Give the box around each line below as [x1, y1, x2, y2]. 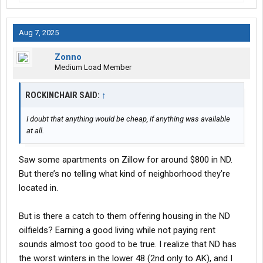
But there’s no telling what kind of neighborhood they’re [19, 168, 230, 180]
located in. [19, 183, 58, 194]
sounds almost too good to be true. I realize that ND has [19, 239, 237, 250]
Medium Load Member [55, 63, 131, 72]
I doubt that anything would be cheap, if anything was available [26, 114, 230, 124]
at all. [26, 126, 44, 136]
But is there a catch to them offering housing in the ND [19, 211, 230, 222]
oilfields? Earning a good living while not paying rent [19, 225, 215, 236]
